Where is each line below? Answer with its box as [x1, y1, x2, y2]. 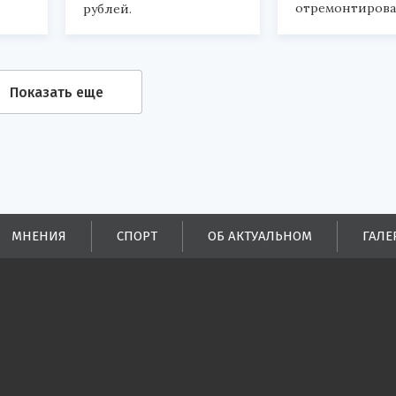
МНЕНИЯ [11, 227, 66, 244]
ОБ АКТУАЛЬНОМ [208, 227, 312, 244]
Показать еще [10, 83, 103, 101]
